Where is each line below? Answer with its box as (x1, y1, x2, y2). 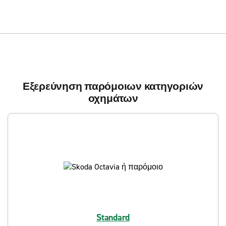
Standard (96, 211, 130, 223)
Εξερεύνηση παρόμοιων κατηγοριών (22, 79, 204, 93)
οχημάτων (88, 91, 138, 105)
